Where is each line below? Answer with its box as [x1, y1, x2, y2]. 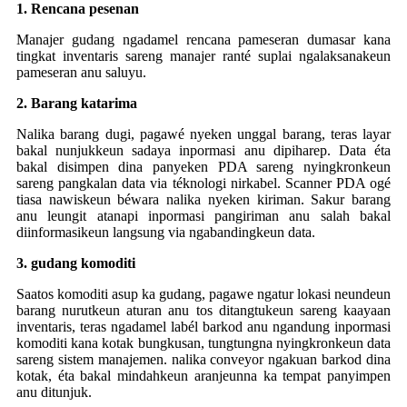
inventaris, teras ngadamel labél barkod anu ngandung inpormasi [16, 318, 391, 334]
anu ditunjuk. [16, 383, 92, 400]
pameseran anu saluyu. [16, 64, 146, 80]
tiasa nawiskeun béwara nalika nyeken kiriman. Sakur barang [16, 191, 391, 207]
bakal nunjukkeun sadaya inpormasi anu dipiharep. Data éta [16, 142, 391, 158]
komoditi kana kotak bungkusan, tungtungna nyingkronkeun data [16, 334, 391, 351]
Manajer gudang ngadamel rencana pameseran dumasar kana [16, 31, 391, 47]
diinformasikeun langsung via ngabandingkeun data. [16, 223, 315, 240]
